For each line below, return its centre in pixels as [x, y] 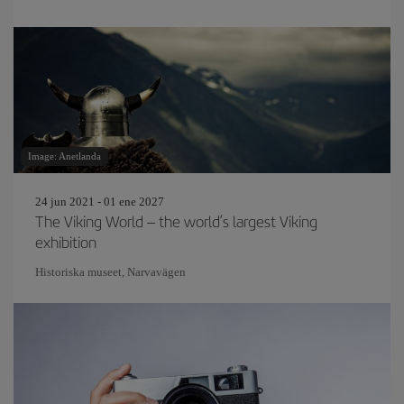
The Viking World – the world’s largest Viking [176, 221]
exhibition [66, 242]
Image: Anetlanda [64, 156]
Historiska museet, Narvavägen [110, 272]
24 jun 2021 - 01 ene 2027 [100, 202]
